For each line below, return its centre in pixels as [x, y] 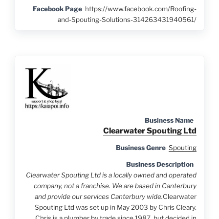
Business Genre [141, 147]
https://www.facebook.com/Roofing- [141, 9]
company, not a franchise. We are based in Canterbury [115, 186]
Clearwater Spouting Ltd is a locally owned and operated [111, 175]
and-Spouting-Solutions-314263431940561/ [127, 19]
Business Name [169, 120]
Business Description [160, 164]
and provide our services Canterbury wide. [99, 196]
